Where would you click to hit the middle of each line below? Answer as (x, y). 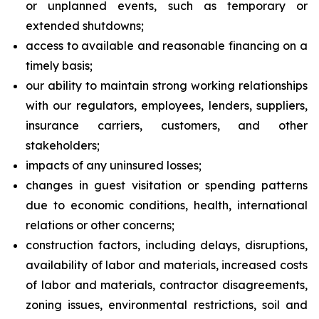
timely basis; (59, 66)
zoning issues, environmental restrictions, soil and (167, 305)
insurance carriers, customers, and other (167, 125)
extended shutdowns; (85, 26)
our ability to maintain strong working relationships (167, 85)
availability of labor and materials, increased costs (167, 265)
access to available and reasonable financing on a (167, 46)
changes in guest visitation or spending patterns (167, 185)
